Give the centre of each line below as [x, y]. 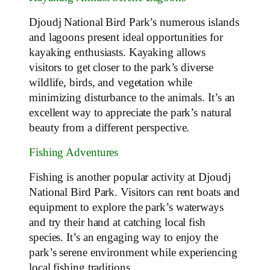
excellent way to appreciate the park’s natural [130, 112]
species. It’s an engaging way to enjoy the [124, 237]
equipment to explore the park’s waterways [126, 207]
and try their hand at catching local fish [117, 222]
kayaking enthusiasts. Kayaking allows [118, 52]
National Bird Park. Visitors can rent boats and [135, 192]
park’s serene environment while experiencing [133, 252]
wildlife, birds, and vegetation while [111, 82]
